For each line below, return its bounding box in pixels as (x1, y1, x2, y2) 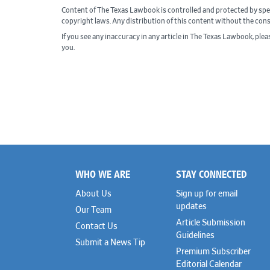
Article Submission (175, 219, 245, 228)
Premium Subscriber (175, 248, 251, 257)
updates (175, 202, 207, 212)
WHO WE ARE (75, 167, 130, 181)
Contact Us (75, 222, 118, 231)
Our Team (75, 206, 111, 215)
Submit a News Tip (75, 239, 145, 248)
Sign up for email (175, 190, 237, 199)
